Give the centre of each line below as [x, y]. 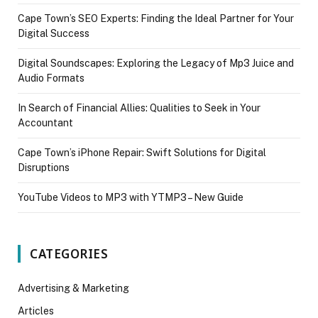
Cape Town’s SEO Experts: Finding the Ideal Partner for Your [156, 18]
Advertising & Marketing [73, 288]
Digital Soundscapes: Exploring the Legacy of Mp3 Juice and [156, 63]
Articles [36, 311]
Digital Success [54, 33]
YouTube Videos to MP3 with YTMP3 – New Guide [131, 197]
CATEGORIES [69, 253]
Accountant [45, 122]
